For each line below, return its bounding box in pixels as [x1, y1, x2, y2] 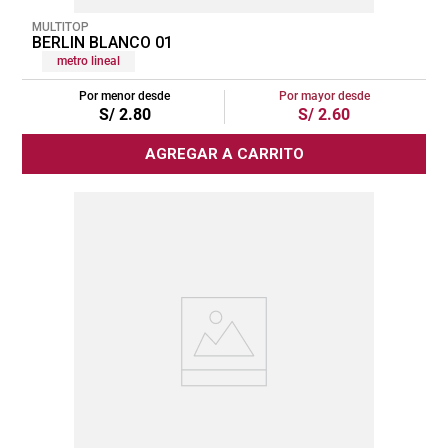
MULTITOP [32, 19, 89, 34]
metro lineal [57, 53, 120, 68]
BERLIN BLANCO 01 [32, 32, 173, 52]
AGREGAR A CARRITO [144, 144, 304, 163]
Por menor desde [79, 88, 170, 103]
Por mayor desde [278, 88, 370, 103]
